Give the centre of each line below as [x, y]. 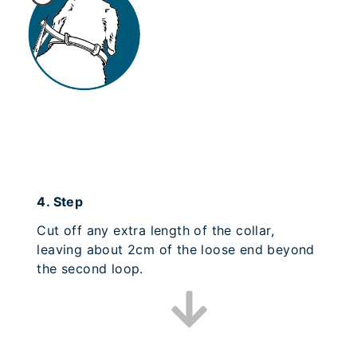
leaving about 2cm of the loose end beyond [176, 250]
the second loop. [90, 269]
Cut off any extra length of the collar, [156, 231]
